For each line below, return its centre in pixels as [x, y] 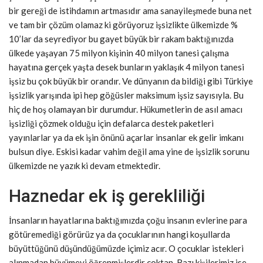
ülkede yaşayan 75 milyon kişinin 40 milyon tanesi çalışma [119, 53]
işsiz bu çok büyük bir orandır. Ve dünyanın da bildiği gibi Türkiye [131, 81]
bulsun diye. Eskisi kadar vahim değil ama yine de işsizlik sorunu [129, 151]
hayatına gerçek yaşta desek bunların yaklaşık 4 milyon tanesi [127, 67]
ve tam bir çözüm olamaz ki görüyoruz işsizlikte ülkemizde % [123, 25]
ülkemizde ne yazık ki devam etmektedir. [85, 166]
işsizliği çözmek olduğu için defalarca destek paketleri [111, 123]
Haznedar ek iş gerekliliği [107, 196]
